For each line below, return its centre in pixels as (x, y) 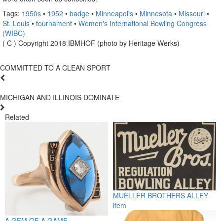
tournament (54, 23)
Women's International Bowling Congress (143, 23)
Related (17, 117)
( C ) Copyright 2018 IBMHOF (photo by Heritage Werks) (91, 43)
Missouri (192, 13)
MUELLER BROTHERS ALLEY (161, 196)
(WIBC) (14, 33)
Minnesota (156, 13)
